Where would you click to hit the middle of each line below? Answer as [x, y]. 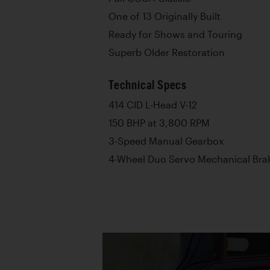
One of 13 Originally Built [165, 16]
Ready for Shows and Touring [175, 34]
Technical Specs [148, 85]
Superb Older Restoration [167, 52]
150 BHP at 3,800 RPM [159, 123]
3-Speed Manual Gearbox [166, 141]
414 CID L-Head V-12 [153, 105]
